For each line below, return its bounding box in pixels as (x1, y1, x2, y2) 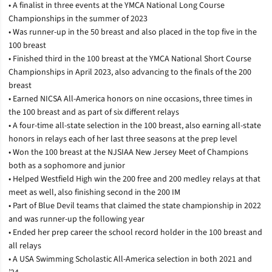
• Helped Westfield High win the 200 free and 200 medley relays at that (8, 172, 260, 185)
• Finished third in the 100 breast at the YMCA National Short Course (8, 52, 251, 65)
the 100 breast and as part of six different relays (8, 106, 179, 118)
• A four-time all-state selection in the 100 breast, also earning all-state (8, 119, 261, 132)
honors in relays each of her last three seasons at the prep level (8, 132, 237, 145)
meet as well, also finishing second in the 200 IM (8, 186, 180, 199)
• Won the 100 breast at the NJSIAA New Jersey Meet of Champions (8, 146, 248, 158)
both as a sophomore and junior (8, 159, 125, 172)
